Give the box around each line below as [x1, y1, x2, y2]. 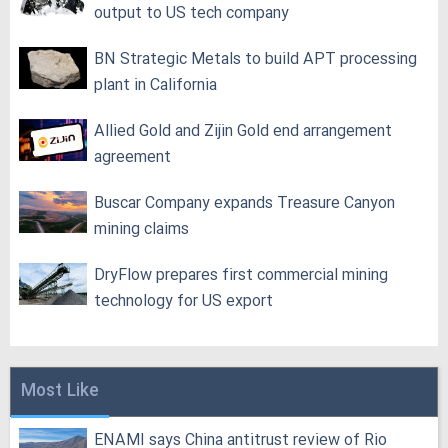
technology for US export [94, 289, 273, 314]
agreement [94, 145, 171, 170]
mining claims [94, 217, 189, 242]
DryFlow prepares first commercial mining [94, 263, 388, 288]
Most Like [21, 378, 99, 405]
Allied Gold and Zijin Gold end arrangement [94, 119, 392, 144]
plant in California [94, 73, 217, 98]
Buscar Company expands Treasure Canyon [94, 191, 395, 216]
